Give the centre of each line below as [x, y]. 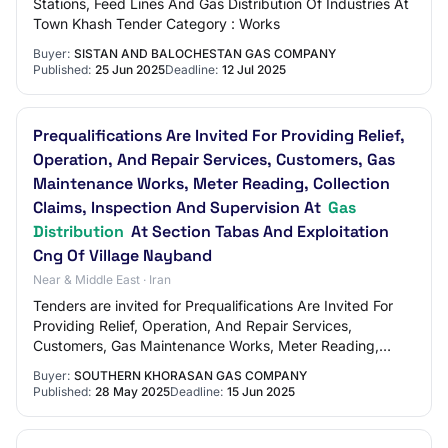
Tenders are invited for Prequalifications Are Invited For [213, 305]
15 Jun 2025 [261, 391]
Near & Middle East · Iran [102, 279]
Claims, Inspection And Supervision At [179, 207]
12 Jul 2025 [254, 69]
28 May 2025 [132, 391]
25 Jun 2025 [130, 69]
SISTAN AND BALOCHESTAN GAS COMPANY [205, 53]
